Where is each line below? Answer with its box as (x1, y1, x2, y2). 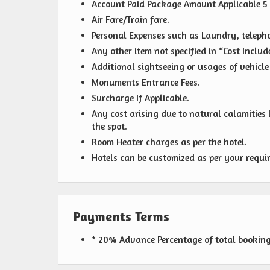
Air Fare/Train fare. (92, 14, 169, 26)
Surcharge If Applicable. (92, 92, 189, 104)
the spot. (92, 121, 127, 133)
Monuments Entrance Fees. (92, 77, 200, 89)
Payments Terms (74, 209, 169, 225)
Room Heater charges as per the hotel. (92, 136, 247, 148)
